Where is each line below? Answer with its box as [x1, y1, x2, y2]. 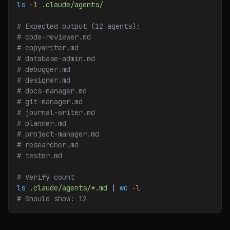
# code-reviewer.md [17, 32, 91, 42]
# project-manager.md [17, 129, 99, 139]
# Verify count [17, 172, 74, 182]
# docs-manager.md [17, 86, 87, 95]
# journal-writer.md [17, 108, 95, 117]
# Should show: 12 [17, 194, 87, 203]
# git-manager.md [17, 97, 83, 106]
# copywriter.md [17, 43, 79, 52]
